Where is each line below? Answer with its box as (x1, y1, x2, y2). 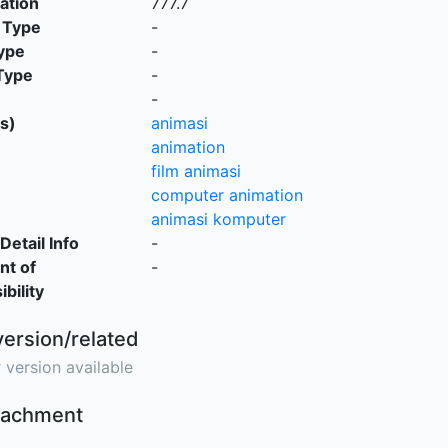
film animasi (150, 161, 241, 181)
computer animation (150, 185, 303, 205)
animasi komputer (150, 209, 286, 229)
